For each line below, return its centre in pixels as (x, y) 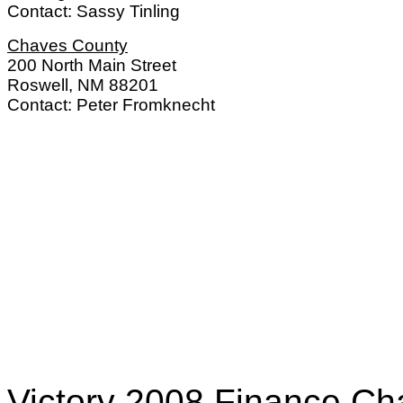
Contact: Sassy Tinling (94, 11)
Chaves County (67, 45)
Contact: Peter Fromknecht (116, 105)
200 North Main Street (92, 65)
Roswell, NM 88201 (83, 85)
